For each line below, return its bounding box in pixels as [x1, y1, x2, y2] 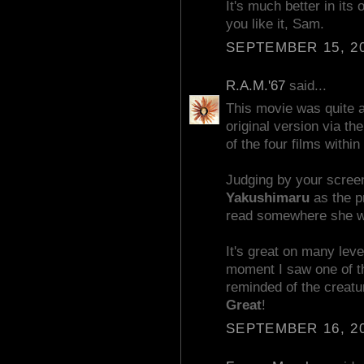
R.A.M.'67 [226, 77, 285, 93]
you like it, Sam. [226, 16, 324, 32]
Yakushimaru [226, 190, 310, 206]
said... [285, 77, 327, 93]
